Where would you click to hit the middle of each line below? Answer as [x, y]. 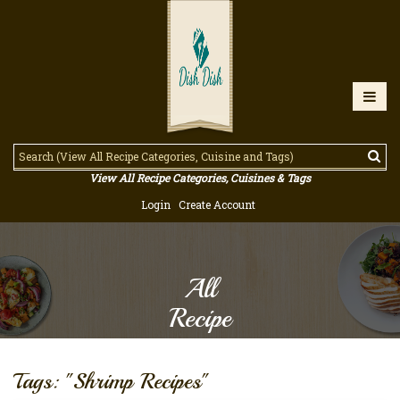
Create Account [217, 204]
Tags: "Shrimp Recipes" [111, 381]
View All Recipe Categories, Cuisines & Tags [200, 178]
